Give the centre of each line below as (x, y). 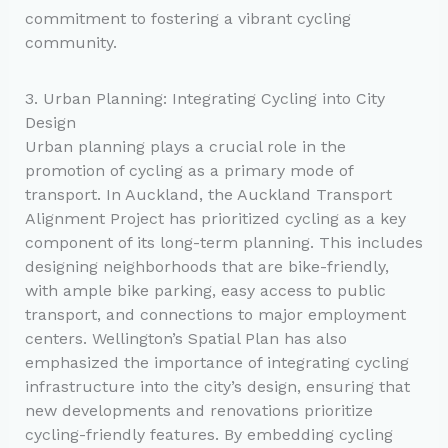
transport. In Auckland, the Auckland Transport (208, 194)
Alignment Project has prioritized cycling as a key (215, 218)
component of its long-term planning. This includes (223, 242)
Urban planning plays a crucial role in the (185, 146)
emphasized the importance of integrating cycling (216, 362)
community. (70, 42)
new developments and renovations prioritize (198, 410)
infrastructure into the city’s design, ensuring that (217, 386)
